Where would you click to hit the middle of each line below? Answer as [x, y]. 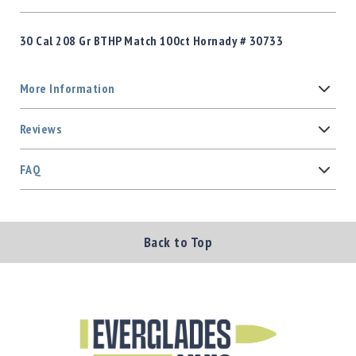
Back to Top [178, 242]
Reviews [41, 129]
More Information [68, 89]
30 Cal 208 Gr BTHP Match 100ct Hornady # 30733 [152, 41]
